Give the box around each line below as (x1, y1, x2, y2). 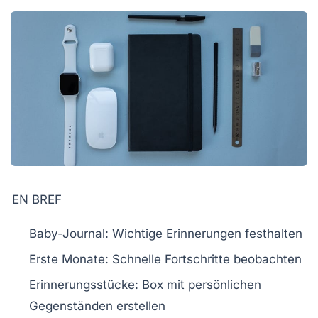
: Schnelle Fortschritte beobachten (105, 252, 302, 267)
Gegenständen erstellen (29, 299, 165, 314)
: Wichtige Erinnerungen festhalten (105, 226, 302, 241)
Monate (62, 252, 105, 267)
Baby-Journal (29, 226, 105, 241)
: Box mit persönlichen (135, 278, 261, 292)
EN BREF (12, 192, 62, 207)
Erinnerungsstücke (29, 278, 135, 292)
